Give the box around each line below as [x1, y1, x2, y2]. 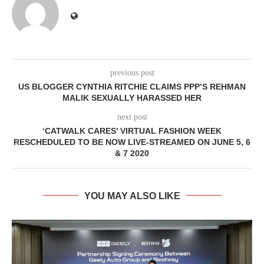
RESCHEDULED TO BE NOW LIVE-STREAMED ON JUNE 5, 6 [14, 137, 250, 147]
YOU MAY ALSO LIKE [84, 190, 180, 201]
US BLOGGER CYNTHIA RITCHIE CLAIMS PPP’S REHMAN [18, 81, 246, 91]
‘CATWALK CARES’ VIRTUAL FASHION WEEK [42, 126, 222, 136]
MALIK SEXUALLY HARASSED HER [62, 93, 202, 103]
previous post [110, 68, 154, 77]
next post [117, 112, 147, 121]
